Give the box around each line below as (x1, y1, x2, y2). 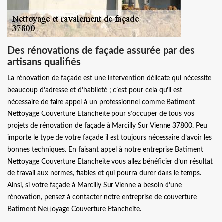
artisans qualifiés (7, 57, 81, 67)
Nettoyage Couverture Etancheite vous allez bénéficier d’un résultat (7, 158, 213, 165)
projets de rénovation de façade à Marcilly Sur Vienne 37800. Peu (7, 122, 207, 129)
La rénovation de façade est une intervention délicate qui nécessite (7, 75, 211, 82)
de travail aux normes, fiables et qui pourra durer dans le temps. (7, 170, 201, 177)
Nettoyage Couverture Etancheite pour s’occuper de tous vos (7, 111, 194, 117)
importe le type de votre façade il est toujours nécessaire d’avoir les (7, 134, 212, 141)
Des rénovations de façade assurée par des (7, 46, 195, 55)
